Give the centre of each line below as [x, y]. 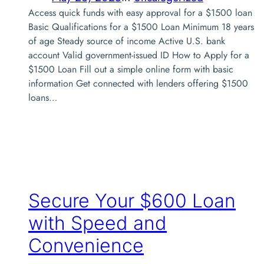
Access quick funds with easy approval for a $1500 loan [140, 12]
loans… [43, 97]
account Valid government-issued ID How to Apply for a [139, 55]
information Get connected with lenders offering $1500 [138, 83]
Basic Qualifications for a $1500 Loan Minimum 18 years [141, 27]
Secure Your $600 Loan [132, 201]
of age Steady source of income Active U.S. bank [127, 41]
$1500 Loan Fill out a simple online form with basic [131, 69]
